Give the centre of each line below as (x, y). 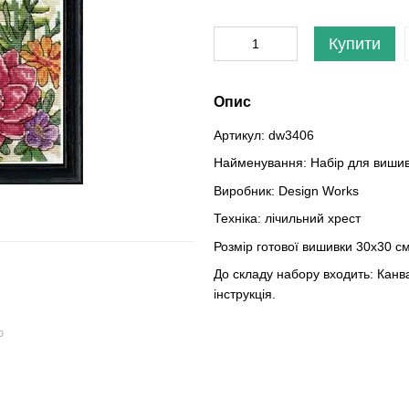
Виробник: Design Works (286, 190)
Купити (355, 44)
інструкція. (245, 294)
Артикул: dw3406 (264, 135)
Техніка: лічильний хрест (287, 219)
